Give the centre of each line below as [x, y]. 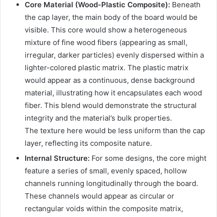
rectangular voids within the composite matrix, [104, 208]
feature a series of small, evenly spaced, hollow [106, 170]
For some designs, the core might [148, 158]
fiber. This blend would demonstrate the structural [111, 105]
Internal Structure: [57, 158]
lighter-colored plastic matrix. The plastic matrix [107, 67]
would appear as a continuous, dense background [110, 80]
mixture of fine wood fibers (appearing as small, [106, 42]
